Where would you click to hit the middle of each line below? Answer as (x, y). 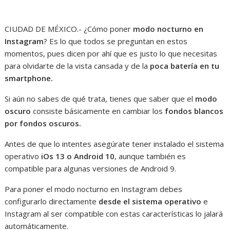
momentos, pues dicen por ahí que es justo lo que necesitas (111, 53)
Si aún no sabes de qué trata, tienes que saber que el (100, 99)
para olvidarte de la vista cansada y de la (78, 66)
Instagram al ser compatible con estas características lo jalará (114, 214)
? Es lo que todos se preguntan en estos (116, 41)
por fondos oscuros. (43, 123)
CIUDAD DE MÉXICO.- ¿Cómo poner (69, 29)
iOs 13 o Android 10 (78, 156)
